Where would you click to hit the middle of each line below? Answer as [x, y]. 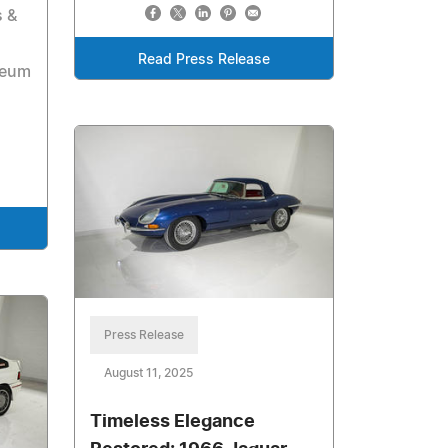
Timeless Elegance [173, 421]
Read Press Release [204, 59]
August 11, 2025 [149, 372]
